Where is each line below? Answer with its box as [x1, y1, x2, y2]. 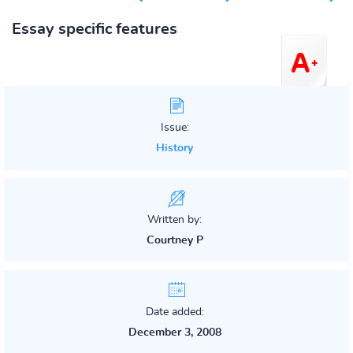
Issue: [160, 122, 189, 133]
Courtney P [146, 235, 203, 246]
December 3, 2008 [128, 327, 221, 338]
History [156, 143, 193, 154]
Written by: [147, 214, 202, 225]
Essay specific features [12, 21, 177, 37]
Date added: [145, 307, 204, 318]
